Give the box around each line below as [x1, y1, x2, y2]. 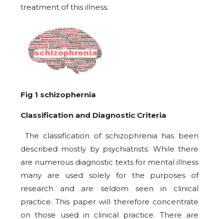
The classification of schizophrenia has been [21, 131, 198, 141]
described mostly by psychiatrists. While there [21, 144, 198, 154]
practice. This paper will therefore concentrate [21, 197, 198, 207]
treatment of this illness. [21, 2, 109, 12]
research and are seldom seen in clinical [21, 184, 198, 194]
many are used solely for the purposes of [21, 171, 198, 180]
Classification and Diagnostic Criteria [21, 110, 166, 120]
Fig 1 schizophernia [21, 90, 96, 100]
